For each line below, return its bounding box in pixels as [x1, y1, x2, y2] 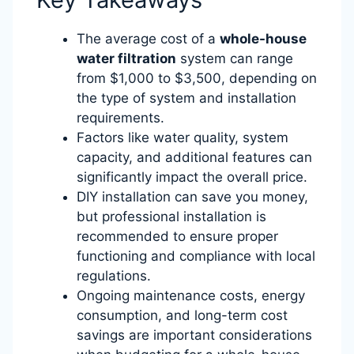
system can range [176, 51, 293, 66]
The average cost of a [77, 31, 220, 47]
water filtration [77, 51, 176, 66]
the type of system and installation [77, 90, 296, 106]
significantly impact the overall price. [77, 169, 307, 185]
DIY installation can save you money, [77, 189, 308, 205]
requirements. [77, 110, 164, 126]
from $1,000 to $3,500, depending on [77, 70, 317, 86]
